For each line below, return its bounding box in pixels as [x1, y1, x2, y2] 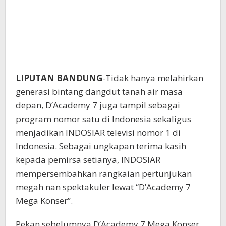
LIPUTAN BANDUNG [16, 72, 102, 84]
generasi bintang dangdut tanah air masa [16, 85, 183, 97]
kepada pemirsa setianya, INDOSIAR [16, 153, 160, 165]
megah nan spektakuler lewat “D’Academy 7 [16, 181, 191, 193]
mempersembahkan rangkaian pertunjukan [16, 167, 192, 179]
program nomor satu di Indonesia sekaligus [16, 112, 191, 125]
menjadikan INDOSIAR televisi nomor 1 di [16, 126, 181, 138]
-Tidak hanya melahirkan [102, 72, 203, 84]
